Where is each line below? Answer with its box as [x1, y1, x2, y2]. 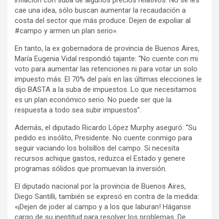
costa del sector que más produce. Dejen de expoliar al [15, 16, 191, 25]
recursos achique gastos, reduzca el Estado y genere [15, 153, 185, 163]
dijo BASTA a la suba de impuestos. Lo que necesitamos [15, 85, 197, 94]
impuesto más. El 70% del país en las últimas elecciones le [15, 74, 202, 84]
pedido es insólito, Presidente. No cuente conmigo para [15, 133, 192, 142]
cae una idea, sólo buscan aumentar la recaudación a [15, 5, 186, 15]
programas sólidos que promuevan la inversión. [15, 164, 167, 173]
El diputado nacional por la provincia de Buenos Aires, [15, 181, 186, 191]
